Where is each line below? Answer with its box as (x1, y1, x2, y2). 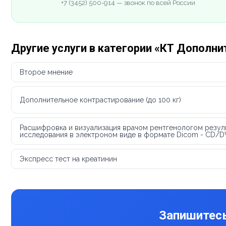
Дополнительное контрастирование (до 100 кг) (20, 95, 181, 104)
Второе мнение (20, 68, 73, 76)
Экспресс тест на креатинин (20, 154, 117, 163)
